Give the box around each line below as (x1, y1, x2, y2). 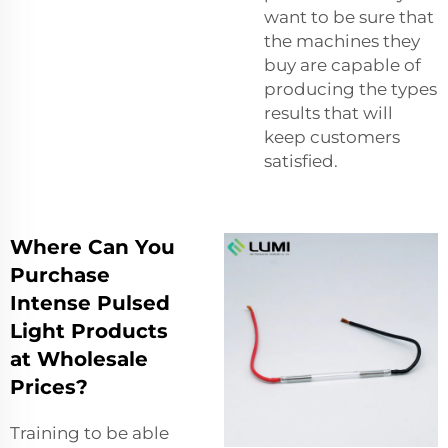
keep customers (264, 126, 400, 147)
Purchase (10, 262, 110, 287)
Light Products (10, 318, 168, 343)
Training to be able (10, 422, 169, 443)
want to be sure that (264, 6, 434, 27)
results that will (264, 102, 393, 123)
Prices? (10, 374, 88, 399)
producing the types (264, 78, 437, 99)
